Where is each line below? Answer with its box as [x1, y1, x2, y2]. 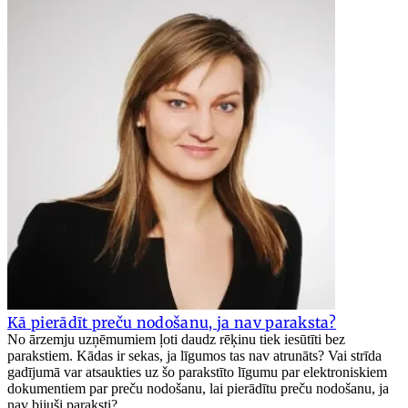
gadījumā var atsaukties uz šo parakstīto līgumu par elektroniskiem [7, 363, 387, 380]
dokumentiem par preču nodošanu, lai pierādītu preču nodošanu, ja [7, 380, 389, 396]
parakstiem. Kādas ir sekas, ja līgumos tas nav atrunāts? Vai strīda [7, 347, 382, 363]
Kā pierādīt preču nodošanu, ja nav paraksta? [7, 312, 337, 331]
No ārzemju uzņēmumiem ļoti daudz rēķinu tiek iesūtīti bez [7, 331, 345, 347]
